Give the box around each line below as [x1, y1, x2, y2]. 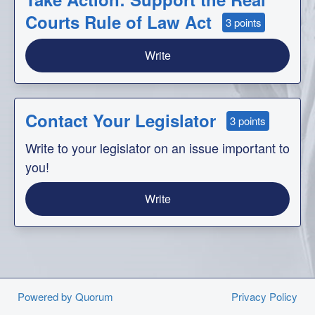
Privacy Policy [231, 289, 297, 304]
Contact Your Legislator [25, 108, 216, 132]
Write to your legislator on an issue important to [25, 139, 290, 157]
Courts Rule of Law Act [25, 10, 212, 34]
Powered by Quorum [18, 289, 113, 304]
